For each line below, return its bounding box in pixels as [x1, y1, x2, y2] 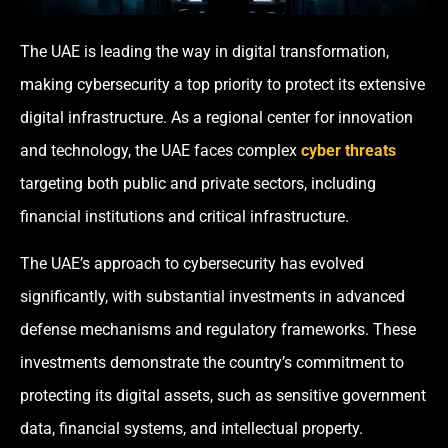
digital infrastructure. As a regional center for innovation [20, 107, 413, 127]
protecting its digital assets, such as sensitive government [20, 386, 426, 406]
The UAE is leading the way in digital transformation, [20, 41, 389, 61]
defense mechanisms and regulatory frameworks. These [20, 320, 416, 340]
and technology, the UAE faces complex [20, 140, 297, 160]
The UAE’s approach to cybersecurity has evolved [20, 254, 364, 274]
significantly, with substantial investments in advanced [20, 287, 405, 307]
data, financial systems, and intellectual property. [20, 419, 363, 439]
